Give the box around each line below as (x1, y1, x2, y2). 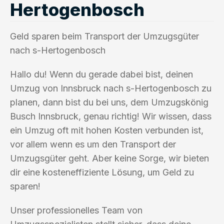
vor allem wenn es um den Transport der (10, 138, 176, 149)
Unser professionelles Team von (10, 204, 142, 215)
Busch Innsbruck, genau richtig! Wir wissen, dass (10, 110, 211, 121)
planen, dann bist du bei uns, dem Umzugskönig (10, 96, 208, 107)
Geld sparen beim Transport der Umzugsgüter (10, 30, 199, 41)
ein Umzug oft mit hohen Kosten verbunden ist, (10, 124, 203, 135)
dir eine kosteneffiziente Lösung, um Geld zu (10, 166, 194, 177)
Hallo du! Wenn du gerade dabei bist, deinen (10, 68, 193, 79)
